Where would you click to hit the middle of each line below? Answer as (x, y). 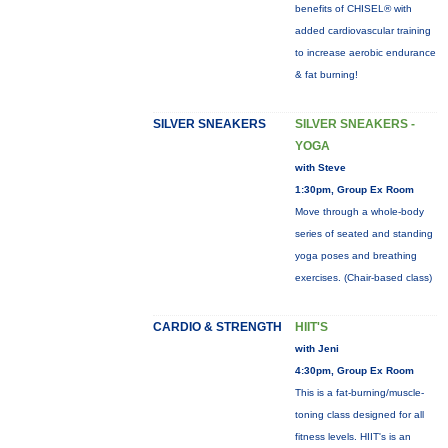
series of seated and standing (363, 233)
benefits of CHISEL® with (353, 8)
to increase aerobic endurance (365, 52)
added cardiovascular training (362, 30)
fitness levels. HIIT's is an (352, 436)
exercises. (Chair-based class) (363, 277)
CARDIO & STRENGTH (217, 327)
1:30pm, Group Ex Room (354, 189)
